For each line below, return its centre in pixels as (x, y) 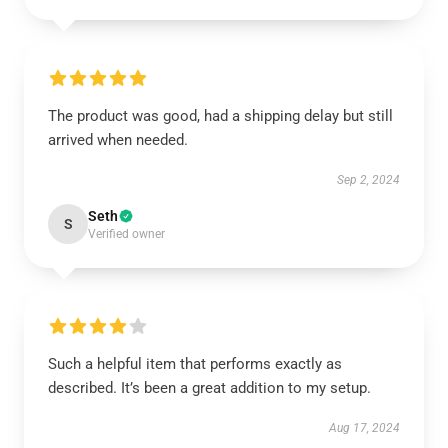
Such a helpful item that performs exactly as (195, 364)
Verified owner (126, 234)
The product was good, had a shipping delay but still (220, 116)
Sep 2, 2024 (368, 180)
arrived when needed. (118, 140)
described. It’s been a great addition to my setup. (211, 388)
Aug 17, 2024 (364, 428)
